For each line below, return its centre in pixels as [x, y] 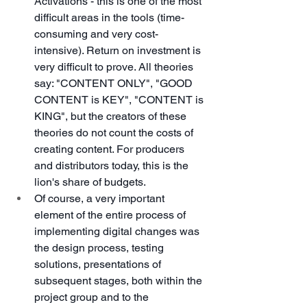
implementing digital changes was [118, 231]
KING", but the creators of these [112, 116]
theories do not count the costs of [115, 132]
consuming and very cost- [96, 34]
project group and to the [93, 297]
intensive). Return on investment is [119, 50]
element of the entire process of [111, 214]
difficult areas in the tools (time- [109, 17]
